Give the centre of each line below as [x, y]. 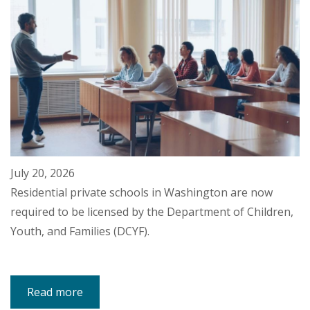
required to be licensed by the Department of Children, [152, 212]
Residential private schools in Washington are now [142, 193]
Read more [55, 292]
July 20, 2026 [43, 173]
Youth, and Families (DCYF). [80, 231]
